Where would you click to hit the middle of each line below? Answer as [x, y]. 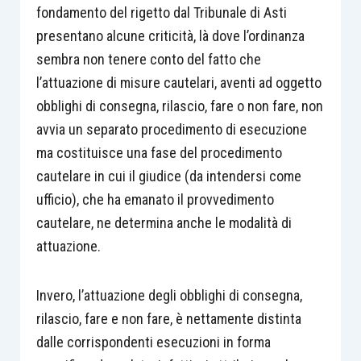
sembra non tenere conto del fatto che [148, 59]
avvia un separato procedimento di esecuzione [171, 129]
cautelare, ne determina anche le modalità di [164, 223]
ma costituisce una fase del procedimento [159, 153]
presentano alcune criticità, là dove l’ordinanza [170, 36]
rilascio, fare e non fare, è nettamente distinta [168, 318]
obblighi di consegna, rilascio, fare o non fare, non [179, 106]
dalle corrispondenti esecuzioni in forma [153, 342]
